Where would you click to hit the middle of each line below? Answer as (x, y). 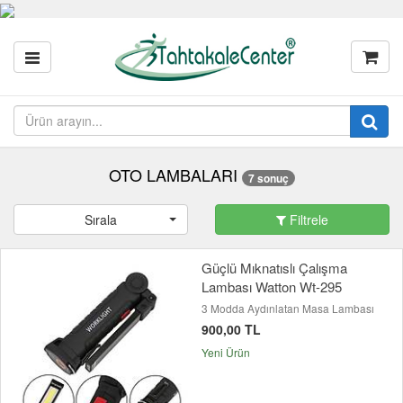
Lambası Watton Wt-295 (272, 286)
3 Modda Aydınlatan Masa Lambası (288, 308)
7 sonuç (268, 178)
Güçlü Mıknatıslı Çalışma (274, 267)
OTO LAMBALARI (173, 175)
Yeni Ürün (226, 352)
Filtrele (307, 219)
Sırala (101, 219)
